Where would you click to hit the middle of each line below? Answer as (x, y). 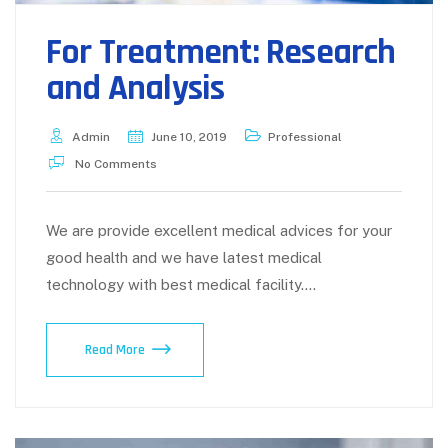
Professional (305, 137)
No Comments (114, 164)
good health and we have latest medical (184, 258)
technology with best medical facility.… (181, 285)
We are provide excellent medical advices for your (219, 231)
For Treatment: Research (221, 53)
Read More (115, 350)
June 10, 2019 (189, 137)
